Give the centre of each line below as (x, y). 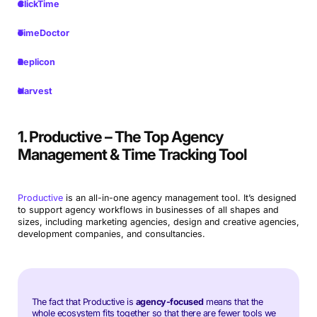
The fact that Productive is (83, 302)
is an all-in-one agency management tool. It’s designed (179, 198)
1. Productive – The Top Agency (120, 137)
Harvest (35, 91)
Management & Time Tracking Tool (132, 154)
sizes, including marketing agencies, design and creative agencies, (158, 222)
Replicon (36, 62)
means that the (233, 302)
